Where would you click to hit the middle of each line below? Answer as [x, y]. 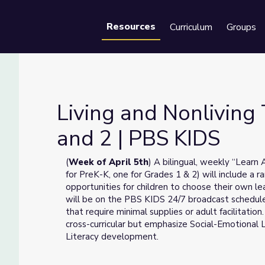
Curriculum [191, 27]
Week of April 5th [109, 162]
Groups [241, 27]
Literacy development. [112, 237]
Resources [131, 27]
